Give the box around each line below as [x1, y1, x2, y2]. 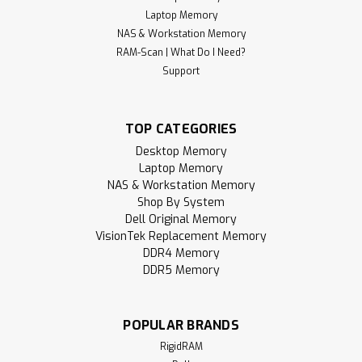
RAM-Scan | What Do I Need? [116, 45, 246, 59]
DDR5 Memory [142, 262, 220, 278]
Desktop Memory [135, 143, 227, 159]
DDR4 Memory [142, 245, 220, 261]
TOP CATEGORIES [124, 120, 238, 137]
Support [162, 64, 200, 78]
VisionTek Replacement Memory [95, 228, 267, 244]
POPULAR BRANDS [123, 316, 239, 334]
